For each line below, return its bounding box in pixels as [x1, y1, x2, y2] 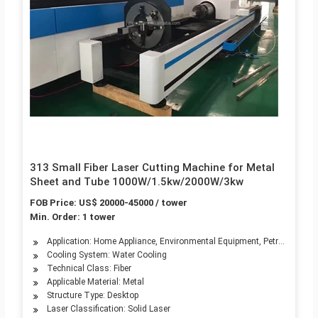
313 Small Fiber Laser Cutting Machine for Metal [29, 161, 275, 175]
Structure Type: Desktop [46, 290, 138, 301]
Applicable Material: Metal [46, 277, 144, 287]
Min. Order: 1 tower [29, 212, 116, 223]
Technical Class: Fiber [46, 263, 131, 274]
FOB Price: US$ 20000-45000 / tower [29, 197, 187, 209]
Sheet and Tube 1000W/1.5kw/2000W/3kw [29, 175, 243, 189]
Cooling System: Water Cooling [46, 250, 167, 261]
